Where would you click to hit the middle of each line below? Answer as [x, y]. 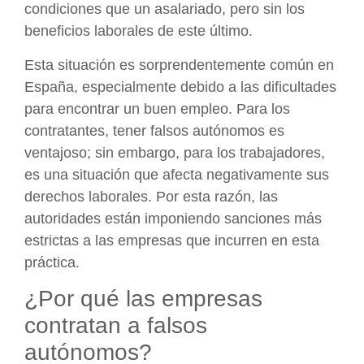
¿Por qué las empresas [143, 299]
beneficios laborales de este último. [139, 31]
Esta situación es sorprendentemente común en [179, 65]
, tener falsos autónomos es [195, 130]
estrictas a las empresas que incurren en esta [172, 240]
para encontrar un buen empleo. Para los [157, 108]
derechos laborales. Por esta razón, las [151, 196]
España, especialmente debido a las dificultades [180, 87]
